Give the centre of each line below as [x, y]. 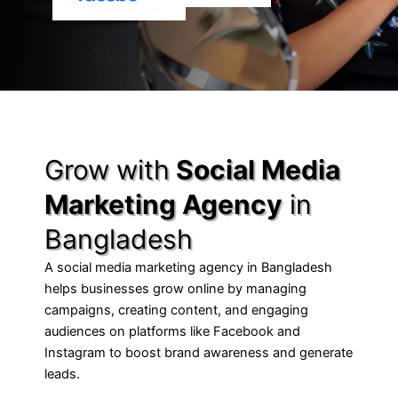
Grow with [107, 170]
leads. [62, 374]
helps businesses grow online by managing [175, 289]
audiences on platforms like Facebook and [172, 331]
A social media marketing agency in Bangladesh [188, 267]
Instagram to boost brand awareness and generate [199, 353]
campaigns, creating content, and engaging [176, 310]
